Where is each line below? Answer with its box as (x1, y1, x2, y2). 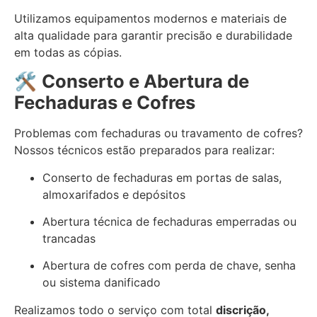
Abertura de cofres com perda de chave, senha (42, 258, 296, 273)
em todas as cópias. (14, 45, 122, 59)
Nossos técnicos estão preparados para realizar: (14, 143, 275, 158)
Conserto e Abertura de (42, 70, 249, 93)
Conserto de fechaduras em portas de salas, (42, 170, 282, 185)
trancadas (42, 231, 96, 246)
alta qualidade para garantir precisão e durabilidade (14, 28, 292, 42)
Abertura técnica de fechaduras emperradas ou (42, 214, 296, 229)
